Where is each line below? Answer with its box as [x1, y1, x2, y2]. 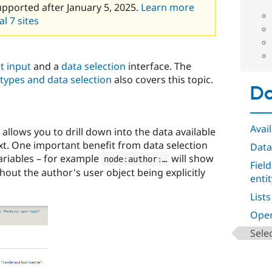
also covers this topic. [112, 73, 213, 86]
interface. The [126, 59, 191, 73]
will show [169, 151, 214, 165]
